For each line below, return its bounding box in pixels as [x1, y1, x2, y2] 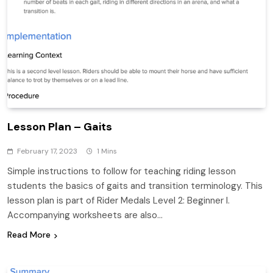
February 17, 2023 [17, 146, 77, 157]
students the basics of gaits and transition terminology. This [7, 180, 263, 193]
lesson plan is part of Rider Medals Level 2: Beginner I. [7, 194, 230, 207]
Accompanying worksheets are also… [7, 209, 163, 222]
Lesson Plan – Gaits [7, 119, 112, 135]
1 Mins [97, 146, 117, 157]
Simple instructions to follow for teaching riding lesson [7, 165, 236, 178]
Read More [7, 229, 51, 241]
